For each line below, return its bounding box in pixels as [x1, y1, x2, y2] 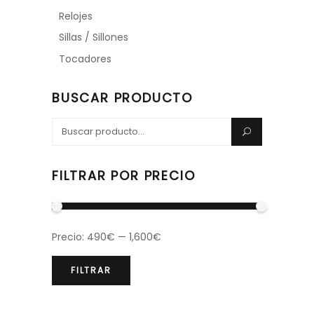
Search [52, 120, 86, 135]
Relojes [59, 9, 93, 24]
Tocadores [59, 52, 111, 67]
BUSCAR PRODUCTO [52, 89, 193, 107]
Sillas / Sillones [59, 30, 128, 45]
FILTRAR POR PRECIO [52, 167, 196, 185]
